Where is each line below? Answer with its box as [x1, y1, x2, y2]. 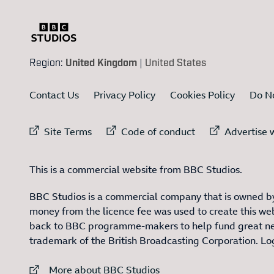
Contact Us [29, 88, 79, 102]
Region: [29, 56, 65, 68]
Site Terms [44, 125, 92, 139]
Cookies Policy [170, 88, 235, 102]
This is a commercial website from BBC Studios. [29, 163, 242, 177]
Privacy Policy [94, 88, 155, 102]
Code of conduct [121, 125, 195, 139]
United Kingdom [65, 56, 137, 68]
